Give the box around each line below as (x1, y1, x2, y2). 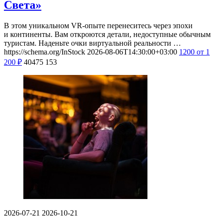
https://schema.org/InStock (4, 48, 85, 56)
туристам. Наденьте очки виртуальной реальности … (4, 39, 181, 48)
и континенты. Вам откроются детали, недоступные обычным (4, 30, 211, 39)
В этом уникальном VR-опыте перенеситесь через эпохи (4, 21, 193, 30)
